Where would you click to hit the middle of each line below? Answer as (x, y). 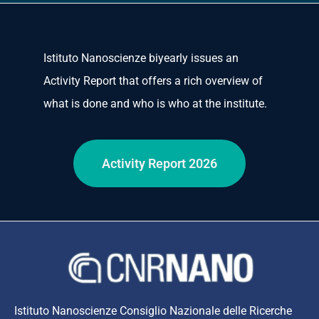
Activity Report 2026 (159, 164)
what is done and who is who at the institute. (155, 104)
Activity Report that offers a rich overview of (153, 81)
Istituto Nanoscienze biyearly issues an (141, 58)
